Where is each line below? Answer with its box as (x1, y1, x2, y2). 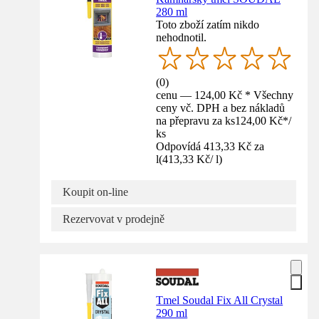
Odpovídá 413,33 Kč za (156, 140, 265, 153)
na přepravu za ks (156, 115, 236, 127)
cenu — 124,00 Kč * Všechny (156, 89, 294, 102)
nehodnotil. (156, 31, 207, 44)
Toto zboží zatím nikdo (156, 19, 260, 31)
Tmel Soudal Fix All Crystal (156, 294, 283, 307)
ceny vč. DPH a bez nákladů (156, 102, 286, 115)
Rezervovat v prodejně (63, 213, 164, 226)
